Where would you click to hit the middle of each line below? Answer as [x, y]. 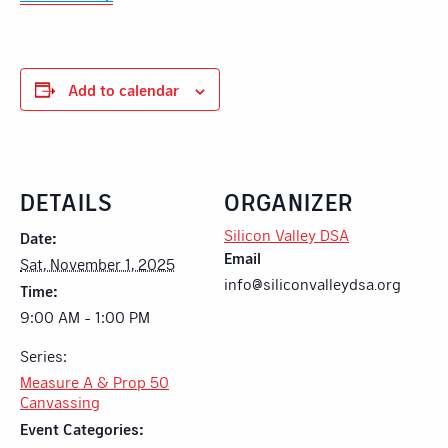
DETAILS [66, 201]
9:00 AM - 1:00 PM [85, 316]
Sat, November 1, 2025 [97, 263]
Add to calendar [123, 89]
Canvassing [60, 401]
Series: [43, 355]
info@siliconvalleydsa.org [312, 283]
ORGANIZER [288, 201]
